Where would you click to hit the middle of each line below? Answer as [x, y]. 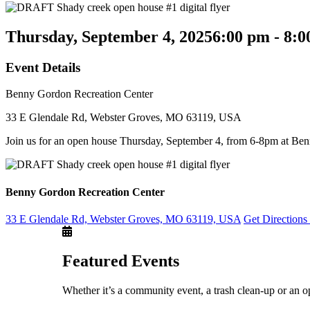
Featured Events [121, 261]
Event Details [43, 67]
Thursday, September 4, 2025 [109, 36]
